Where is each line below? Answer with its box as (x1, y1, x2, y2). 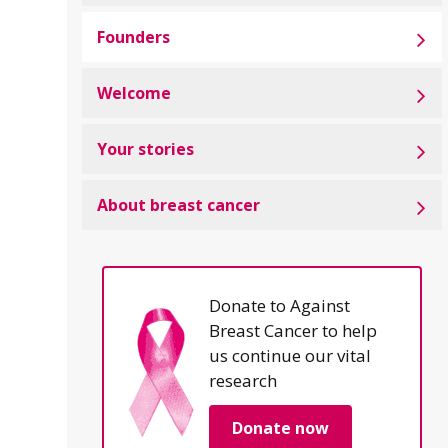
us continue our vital (208, 344, 371, 367)
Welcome (97, 82, 171, 104)
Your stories (97, 138, 194, 160)
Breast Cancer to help (208, 319, 377, 342)
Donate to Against (208, 294, 350, 317)
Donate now (231, 417, 329, 439)
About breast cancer (97, 194, 260, 216)
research (208, 369, 277, 392)
